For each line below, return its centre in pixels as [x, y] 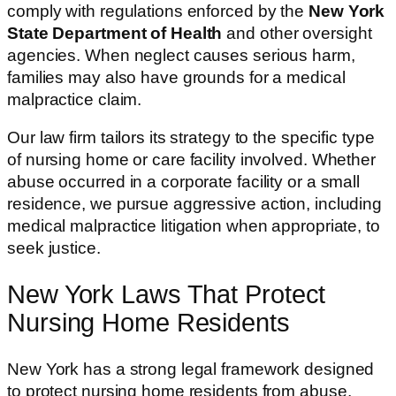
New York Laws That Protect [167, 294]
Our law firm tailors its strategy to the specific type [191, 138]
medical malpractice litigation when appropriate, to [194, 226]
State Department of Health [115, 33]
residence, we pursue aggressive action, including [195, 204]
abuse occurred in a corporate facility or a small [184, 182]
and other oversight [297, 33]
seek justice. [54, 248]
